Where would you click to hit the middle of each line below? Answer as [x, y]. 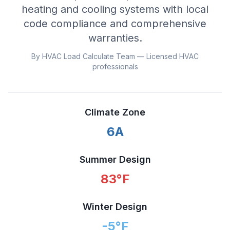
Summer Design [115, 159]
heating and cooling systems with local [115, 9]
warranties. [115, 38]
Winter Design [115, 207]
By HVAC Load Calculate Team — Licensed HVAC [115, 56]
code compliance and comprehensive [115, 24]
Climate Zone [115, 112]
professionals [115, 66]
